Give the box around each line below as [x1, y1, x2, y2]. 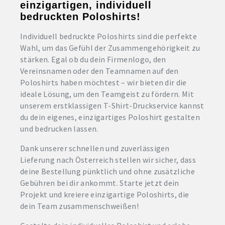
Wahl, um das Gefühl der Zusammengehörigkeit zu [20, 43, 200, 53]
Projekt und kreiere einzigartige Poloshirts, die [20, 189, 189, 199]
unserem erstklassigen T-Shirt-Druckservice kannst [20, 100, 204, 110]
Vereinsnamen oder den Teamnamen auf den [20, 66, 179, 76]
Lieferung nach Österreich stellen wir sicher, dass [20, 155, 196, 165]
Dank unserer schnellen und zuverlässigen [20, 143, 170, 153]
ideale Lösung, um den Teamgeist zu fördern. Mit [20, 89, 194, 99]
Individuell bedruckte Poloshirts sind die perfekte [20, 31, 197, 41]
